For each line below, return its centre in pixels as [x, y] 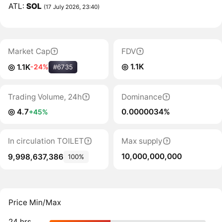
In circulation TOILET [46, 141]
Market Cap [29, 51]
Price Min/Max [35, 203]
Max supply [142, 141]
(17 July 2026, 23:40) [72, 7]
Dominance [141, 97]
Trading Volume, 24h [45, 97]
